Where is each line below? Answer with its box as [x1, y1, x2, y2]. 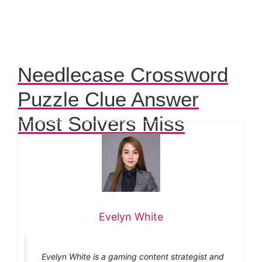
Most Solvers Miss [18, 112, 185, 135]
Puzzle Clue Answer [18, 87, 199, 111]
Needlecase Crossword [18, 63, 228, 86]
